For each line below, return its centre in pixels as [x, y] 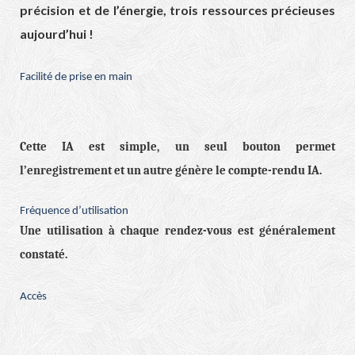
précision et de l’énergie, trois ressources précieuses [177, 10]
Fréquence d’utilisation [74, 212]
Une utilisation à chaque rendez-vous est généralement [177, 231]
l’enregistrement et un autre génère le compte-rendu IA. [171, 171]
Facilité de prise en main [76, 78]
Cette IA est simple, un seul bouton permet [177, 147]
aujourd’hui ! [57, 34]
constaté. [44, 255]
